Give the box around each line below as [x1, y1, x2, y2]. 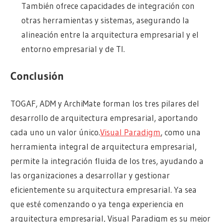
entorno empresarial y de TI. [21, 44, 125, 55]
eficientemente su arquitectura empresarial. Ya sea [10, 184, 197, 195]
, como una [161, 127, 201, 138]
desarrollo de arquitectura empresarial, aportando [10, 112, 198, 123]
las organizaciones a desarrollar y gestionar [10, 170, 170, 181]
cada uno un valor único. [10, 127, 101, 138]
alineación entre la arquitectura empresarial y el [21, 29, 199, 40]
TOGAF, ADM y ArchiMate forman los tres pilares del [10, 98, 200, 109]
